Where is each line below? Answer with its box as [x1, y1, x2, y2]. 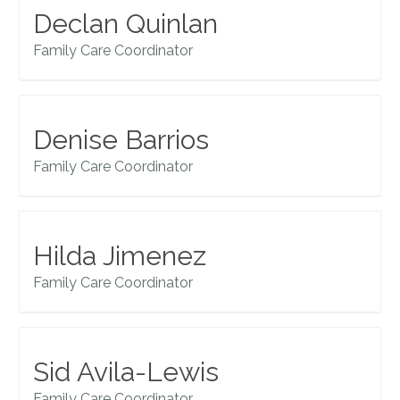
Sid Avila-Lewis [33, 356, 220, 388]
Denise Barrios [33, 124, 210, 156]
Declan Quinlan [33, 8, 219, 40]
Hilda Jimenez [33, 240, 207, 272]
